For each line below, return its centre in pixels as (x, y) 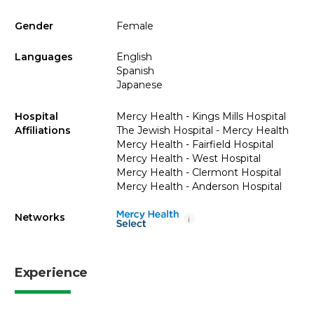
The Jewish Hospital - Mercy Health (202, 130)
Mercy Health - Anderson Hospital (199, 186)
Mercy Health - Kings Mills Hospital (201, 116)
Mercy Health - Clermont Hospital (198, 172)
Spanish (135, 71)
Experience (51, 273)
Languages (44, 57)
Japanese (139, 85)
